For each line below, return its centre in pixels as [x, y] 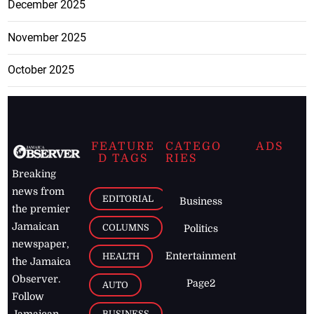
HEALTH [121, 256]
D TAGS [123, 159]
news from [39, 192]
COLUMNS [126, 227]
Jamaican [36, 227]
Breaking [34, 174]
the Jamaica [42, 262]
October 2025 [41, 70]
